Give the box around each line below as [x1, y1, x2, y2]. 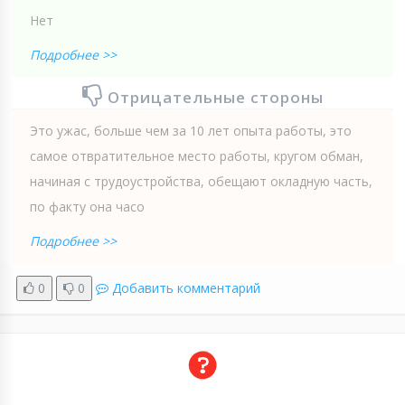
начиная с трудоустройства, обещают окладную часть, [30, 172, 372, 190]
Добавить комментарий [112, 278, 260, 297]
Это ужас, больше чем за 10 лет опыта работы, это [30, 121, 352, 139]
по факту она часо [30, 197, 145, 215]
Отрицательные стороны [107, 86, 324, 108]
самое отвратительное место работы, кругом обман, [30, 146, 363, 165]
